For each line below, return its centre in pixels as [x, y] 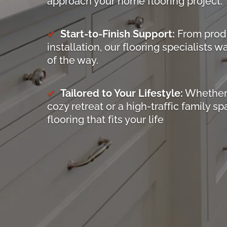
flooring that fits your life [105, 120]
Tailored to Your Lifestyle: [122, 93]
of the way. [73, 61]
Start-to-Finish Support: [118, 34]
